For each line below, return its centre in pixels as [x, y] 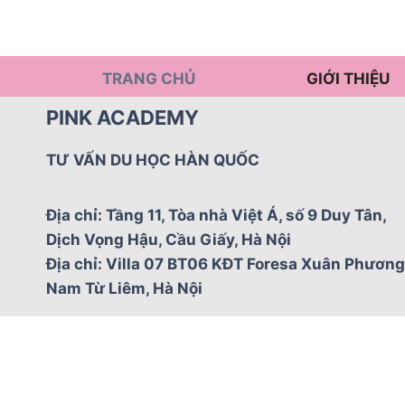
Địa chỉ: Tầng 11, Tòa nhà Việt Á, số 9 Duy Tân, [216, 215]
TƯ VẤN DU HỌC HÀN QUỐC [153, 160]
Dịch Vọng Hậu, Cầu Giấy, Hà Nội [169, 240]
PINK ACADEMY [122, 118]
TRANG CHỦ [148, 79]
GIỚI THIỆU [348, 79]
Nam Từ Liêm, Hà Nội [124, 288]
